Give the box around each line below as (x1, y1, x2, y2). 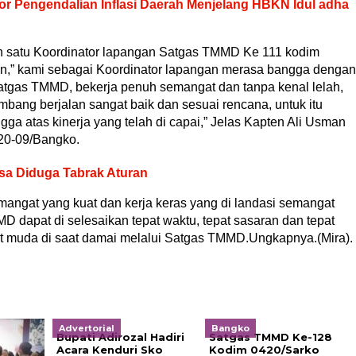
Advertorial (58, 323, 114, 334)
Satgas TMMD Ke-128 (208, 331, 332, 343)
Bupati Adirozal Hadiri (56, 331, 184, 343)
